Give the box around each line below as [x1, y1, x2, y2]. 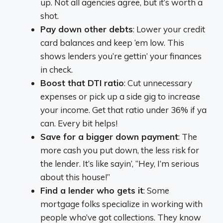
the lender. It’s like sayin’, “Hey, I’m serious [40, 158, 199, 169]
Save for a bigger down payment [40, 131, 178, 142]
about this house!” [40, 172, 110, 182]
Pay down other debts [40, 24, 133, 34]
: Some [143, 185, 169, 196]
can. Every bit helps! [40, 118, 117, 128]
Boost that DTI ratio [40, 78, 124, 88]
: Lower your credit [133, 24, 205, 34]
